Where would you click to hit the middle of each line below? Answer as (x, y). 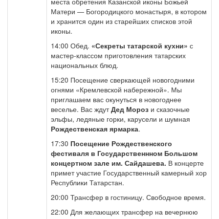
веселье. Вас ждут (81, 109)
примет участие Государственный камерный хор (129, 173)
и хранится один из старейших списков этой (121, 21)
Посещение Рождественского (121, 143)
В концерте (185, 163)
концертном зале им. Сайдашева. (109, 163)
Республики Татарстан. (88, 182)
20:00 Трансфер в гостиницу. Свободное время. (128, 197)
